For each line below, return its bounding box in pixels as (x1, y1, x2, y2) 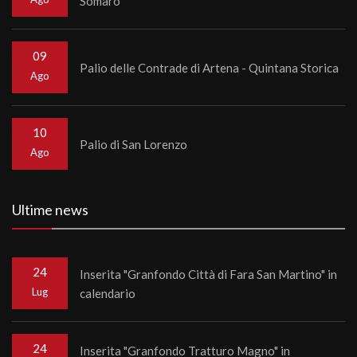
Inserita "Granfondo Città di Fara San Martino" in (80, 266, 337, 281)
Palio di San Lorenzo (80, 136, 187, 151)
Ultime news (12, 201, 88, 218)
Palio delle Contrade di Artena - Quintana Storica (80, 60, 339, 75)
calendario (80, 285, 135, 300)
